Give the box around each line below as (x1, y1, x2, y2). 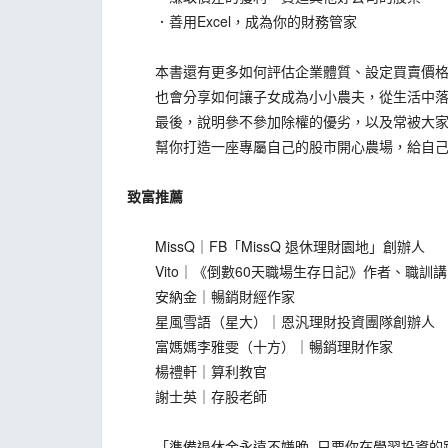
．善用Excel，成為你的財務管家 (127, 11, 357, 31)
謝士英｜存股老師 (127, 386, 267, 406)
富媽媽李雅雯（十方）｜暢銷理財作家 (127, 336, 393, 356)
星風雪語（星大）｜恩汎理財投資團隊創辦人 (127, 311, 435, 331)
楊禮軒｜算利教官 (127, 361, 267, 381)
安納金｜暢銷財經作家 (127, 286, 295, 306)
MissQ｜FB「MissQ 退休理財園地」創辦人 (127, 236, 425, 256)
